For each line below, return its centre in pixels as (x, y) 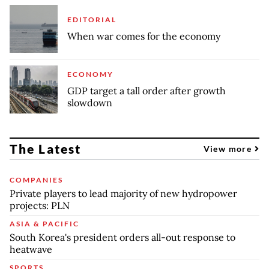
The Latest (45, 149)
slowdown (90, 103)
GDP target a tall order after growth (147, 91)
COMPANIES (36, 180)
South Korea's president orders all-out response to (122, 237)
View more (229, 149)
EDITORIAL (92, 20)
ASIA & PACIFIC (44, 224)
